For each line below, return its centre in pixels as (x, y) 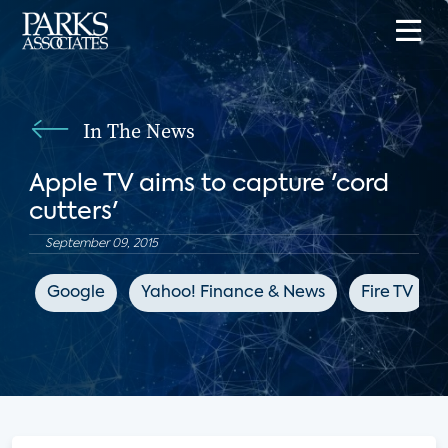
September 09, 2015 (101, 244)
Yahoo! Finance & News (232, 293)
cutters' (73, 212)
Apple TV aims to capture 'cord (208, 184)
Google (75, 293)
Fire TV (386, 293)
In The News (138, 131)
